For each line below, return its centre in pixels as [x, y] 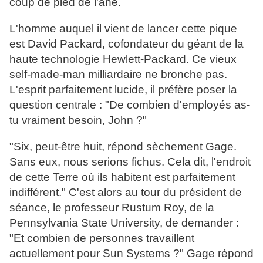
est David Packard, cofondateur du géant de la [127, 44]
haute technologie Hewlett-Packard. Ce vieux [123, 59]
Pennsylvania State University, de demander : [124, 223]
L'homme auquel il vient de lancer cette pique [123, 29]
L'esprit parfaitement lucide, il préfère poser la [123, 90]
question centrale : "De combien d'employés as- [130, 105]
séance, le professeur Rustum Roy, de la [112, 208]
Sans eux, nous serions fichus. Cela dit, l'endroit [130, 162]
